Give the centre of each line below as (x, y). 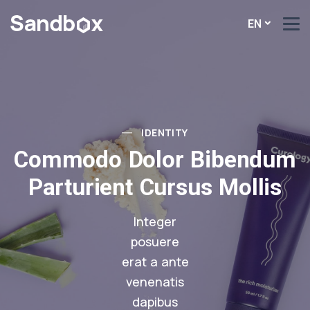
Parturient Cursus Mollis (155, 187)
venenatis (155, 282)
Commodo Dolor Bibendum (155, 159)
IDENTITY (165, 133)
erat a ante (155, 262)
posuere (155, 241)
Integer (155, 221)
